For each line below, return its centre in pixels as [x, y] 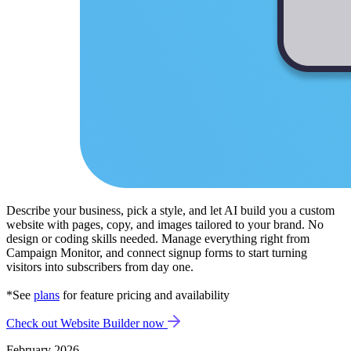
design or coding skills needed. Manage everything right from [158, 238]
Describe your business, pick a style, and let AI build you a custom [170, 210]
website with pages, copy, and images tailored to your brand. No [165, 224]
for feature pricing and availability [145, 295]
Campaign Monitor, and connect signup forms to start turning [157, 252]
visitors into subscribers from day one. [100, 266]
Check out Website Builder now [87, 323]
